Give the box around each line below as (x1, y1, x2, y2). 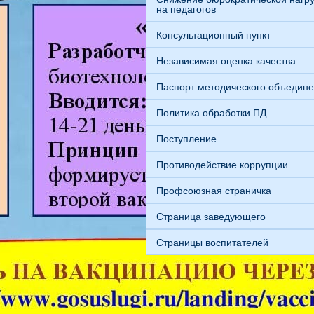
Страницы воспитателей (156, 236, 268, 248)
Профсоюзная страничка (156, 184, 271, 196)
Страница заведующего (156, 210, 266, 222)
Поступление (156, 132, 217, 144)
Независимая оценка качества (156, 55, 296, 67)
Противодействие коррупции (156, 158, 288, 170)
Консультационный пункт (156, 29, 271, 41)
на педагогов (156, 3, 216, 15)
